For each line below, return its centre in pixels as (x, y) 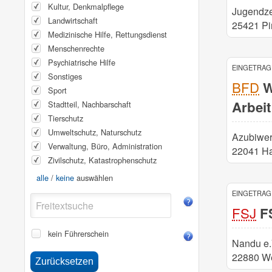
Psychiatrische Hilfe (81, 62)
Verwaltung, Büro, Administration (105, 146)
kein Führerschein (78, 233)
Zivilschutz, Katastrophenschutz (102, 160)
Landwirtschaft (73, 20)
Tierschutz (65, 118)
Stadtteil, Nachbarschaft (89, 104)
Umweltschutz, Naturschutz (94, 132)
